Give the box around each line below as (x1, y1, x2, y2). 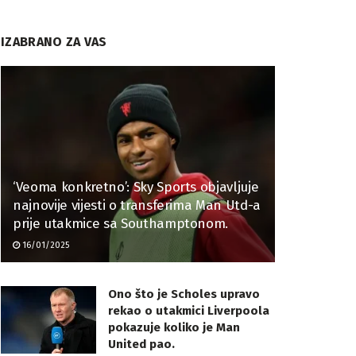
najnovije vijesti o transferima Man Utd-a (13, 196, 261, 214)
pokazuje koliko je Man (108, 319, 240, 335)
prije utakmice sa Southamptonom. (13, 215, 229, 232)
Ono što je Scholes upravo (108, 286, 260, 301)
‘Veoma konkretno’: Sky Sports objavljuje (13, 178, 259, 195)
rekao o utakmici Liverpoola (108, 303, 269, 318)
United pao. (108, 336, 175, 351)
